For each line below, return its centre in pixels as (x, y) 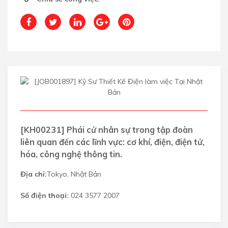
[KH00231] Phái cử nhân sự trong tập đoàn (107, 130)
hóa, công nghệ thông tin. (71, 154)
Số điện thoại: (45, 195)
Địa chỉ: (34, 174)
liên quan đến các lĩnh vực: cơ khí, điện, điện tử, (112, 142)
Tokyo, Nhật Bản (74, 174)
